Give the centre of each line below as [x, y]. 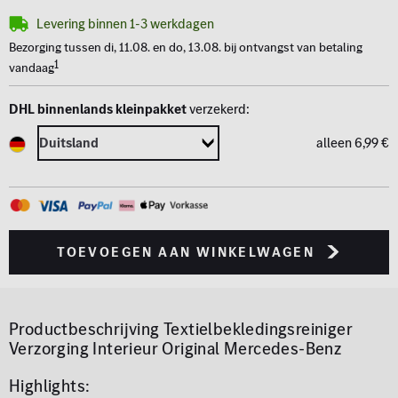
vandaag [32, 68]
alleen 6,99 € [353, 143]
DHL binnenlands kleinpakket [98, 109]
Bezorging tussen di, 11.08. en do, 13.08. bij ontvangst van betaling [186, 47]
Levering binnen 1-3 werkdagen [125, 24]
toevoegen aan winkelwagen [186, 251]
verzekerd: [218, 109]
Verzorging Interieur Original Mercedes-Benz [175, 348]
